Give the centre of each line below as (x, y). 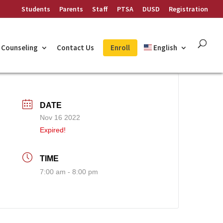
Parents (71, 9)
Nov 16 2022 (60, 118)
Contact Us (75, 48)
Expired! (53, 130)
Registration (188, 9)
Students (36, 9)
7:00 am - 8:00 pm (69, 172)
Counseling (19, 48)
